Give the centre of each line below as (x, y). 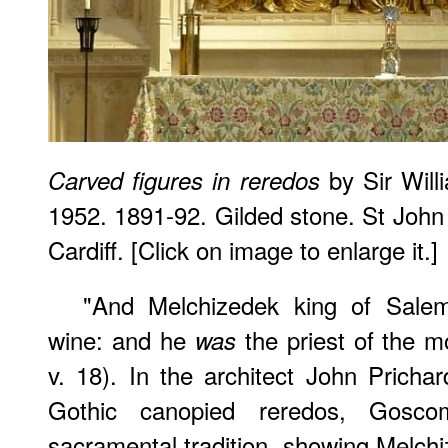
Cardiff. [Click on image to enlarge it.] (243, 249)
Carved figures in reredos (184, 179)
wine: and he (121, 339)
